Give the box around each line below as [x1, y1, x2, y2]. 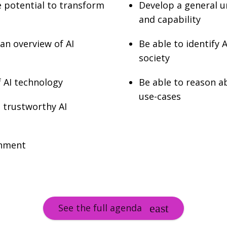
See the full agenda [58, 202, 142, 214]
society [139, 52, 170, 64]
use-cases [139, 90, 181, 103]
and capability [139, 13, 201, 26]
